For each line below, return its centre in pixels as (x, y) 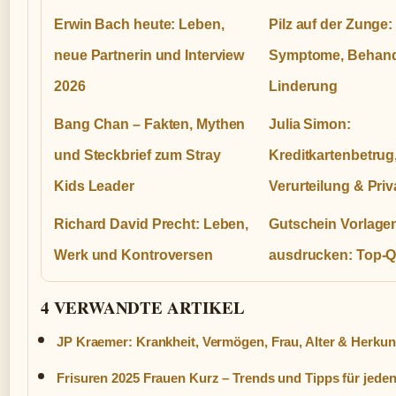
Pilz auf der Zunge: (331, 25)
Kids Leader (94, 187)
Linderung (304, 87)
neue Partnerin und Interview (149, 56)
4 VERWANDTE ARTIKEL (143, 308)
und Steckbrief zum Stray (137, 156)
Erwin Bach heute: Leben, (139, 25)
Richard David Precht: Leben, (152, 225)
